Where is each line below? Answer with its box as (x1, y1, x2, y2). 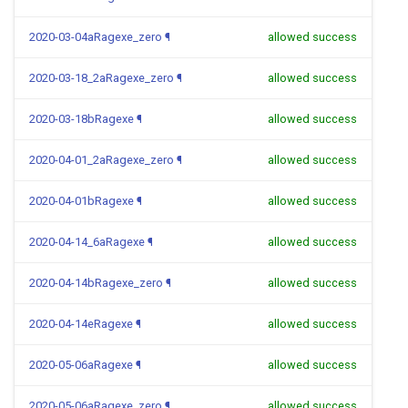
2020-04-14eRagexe (29, 317, 133, 331)
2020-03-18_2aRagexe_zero (29, 71, 174, 85)
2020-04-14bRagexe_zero (29, 276, 163, 290)
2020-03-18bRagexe (29, 112, 134, 126)
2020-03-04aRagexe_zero (29, 30, 162, 44)
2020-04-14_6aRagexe (29, 235, 145, 249)
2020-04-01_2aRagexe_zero (29, 153, 174, 167)
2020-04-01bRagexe (29, 194, 134, 208)
